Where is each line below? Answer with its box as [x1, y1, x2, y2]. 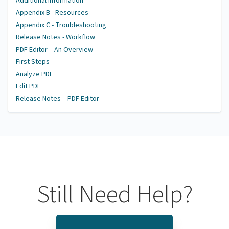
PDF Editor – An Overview [16, 44, 93, 55]
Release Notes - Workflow [16, 32, 95, 43]
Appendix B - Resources [16, 8, 88, 18]
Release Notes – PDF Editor [16, 94, 99, 104]
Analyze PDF [16, 69, 53, 80]
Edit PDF [16, 81, 41, 92]
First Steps [16, 57, 50, 67]
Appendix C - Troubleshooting [16, 20, 106, 31]
